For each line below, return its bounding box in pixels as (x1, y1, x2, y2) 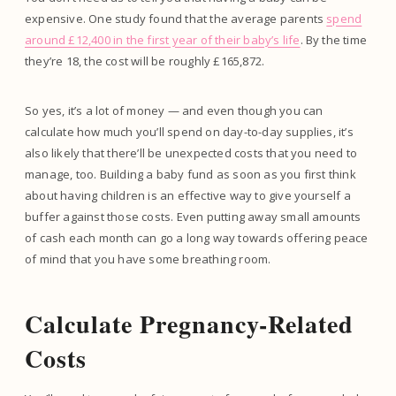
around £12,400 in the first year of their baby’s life (25, 31, 301, 48)
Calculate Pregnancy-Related (25, 305, 354, 342)
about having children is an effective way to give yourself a (25, 187, 351, 203)
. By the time (300, 31, 368, 48)
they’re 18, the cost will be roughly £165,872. (25, 52, 268, 69)
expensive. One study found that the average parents (25, 10, 327, 27)
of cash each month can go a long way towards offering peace (25, 229, 369, 246)
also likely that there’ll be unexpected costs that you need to (25, 144, 358, 161)
